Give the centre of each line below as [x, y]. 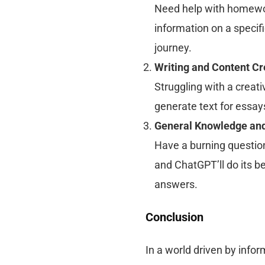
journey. [173, 47]
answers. [176, 184]
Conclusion [174, 217]
